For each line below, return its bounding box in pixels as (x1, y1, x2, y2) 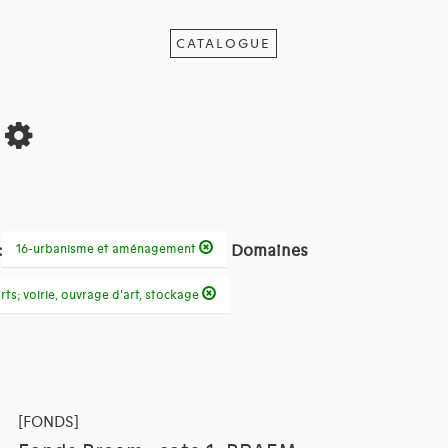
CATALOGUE (176, 35, 272, 52)
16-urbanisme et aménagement (15, 242, 199, 257)
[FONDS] (17, 413, 79, 432)
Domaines (230, 241, 308, 262)
